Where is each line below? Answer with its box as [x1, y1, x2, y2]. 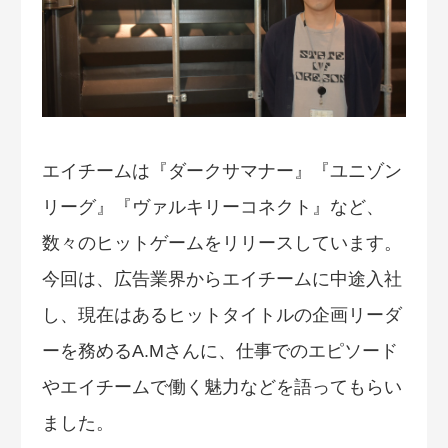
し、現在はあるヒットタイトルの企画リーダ [42, 305, 402, 326]
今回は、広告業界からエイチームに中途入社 [42, 269, 402, 290]
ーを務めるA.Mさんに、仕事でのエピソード [42, 341, 398, 362]
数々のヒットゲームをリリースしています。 [42, 233, 402, 254]
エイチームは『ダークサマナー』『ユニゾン [42, 161, 402, 182]
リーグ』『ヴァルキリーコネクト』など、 [42, 197, 384, 218]
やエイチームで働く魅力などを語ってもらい [42, 377, 402, 398]
